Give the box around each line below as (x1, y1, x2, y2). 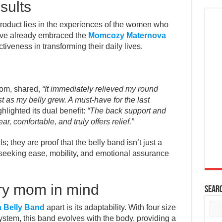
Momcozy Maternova (88, 31, 166, 40)
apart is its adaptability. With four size (44, 203, 176, 212)
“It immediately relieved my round (42, 84, 158, 93)
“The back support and (87, 106, 166, 115)
